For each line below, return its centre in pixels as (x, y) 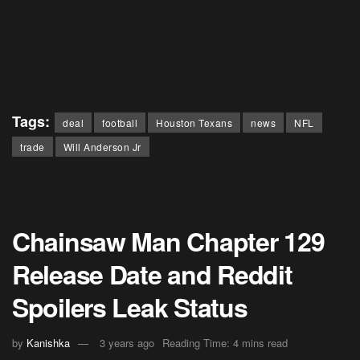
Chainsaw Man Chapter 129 (168, 241)
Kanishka (48, 343)
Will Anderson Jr (102, 147)
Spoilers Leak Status (130, 307)
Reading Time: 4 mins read (225, 343)
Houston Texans (194, 123)
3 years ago (127, 343)
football (120, 123)
